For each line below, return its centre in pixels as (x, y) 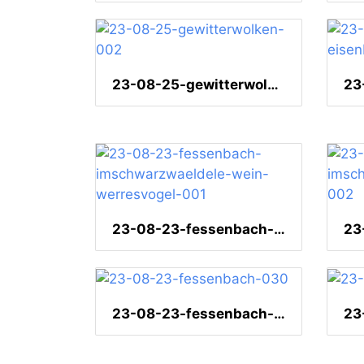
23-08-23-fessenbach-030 (279, 314)
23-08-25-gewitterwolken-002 (273, 85)
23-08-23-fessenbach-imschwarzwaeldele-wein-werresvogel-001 (279, 230)
